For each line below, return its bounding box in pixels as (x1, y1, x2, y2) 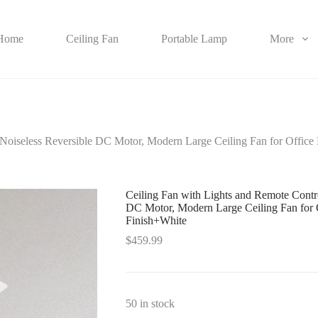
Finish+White (125, 214, 187, 227)
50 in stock (125, 297, 175, 310)
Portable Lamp (161, 33, 228, 45)
